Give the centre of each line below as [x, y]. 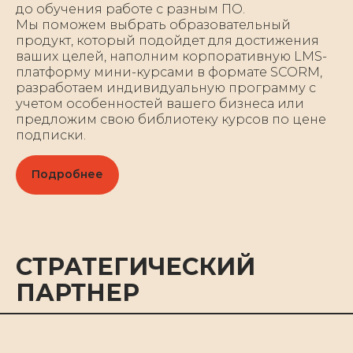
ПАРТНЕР [78, 292]
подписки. [51, 136]
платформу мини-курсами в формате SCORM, [169, 72]
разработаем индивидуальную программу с [166, 88]
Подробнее [67, 175]
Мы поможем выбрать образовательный [153, 25]
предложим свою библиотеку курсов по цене [171, 120]
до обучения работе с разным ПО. [130, 9]
